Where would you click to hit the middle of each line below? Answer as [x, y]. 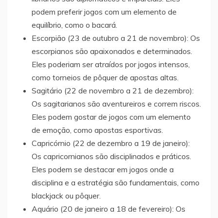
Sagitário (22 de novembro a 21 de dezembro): [113, 90]
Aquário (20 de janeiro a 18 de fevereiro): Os [109, 209]
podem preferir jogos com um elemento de [104, 11]
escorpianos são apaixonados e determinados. [112, 51]
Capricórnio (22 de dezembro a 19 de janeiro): [111, 143]
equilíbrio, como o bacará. [74, 25]
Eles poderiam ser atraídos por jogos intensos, [111, 64]
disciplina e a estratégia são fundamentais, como [116, 182]
